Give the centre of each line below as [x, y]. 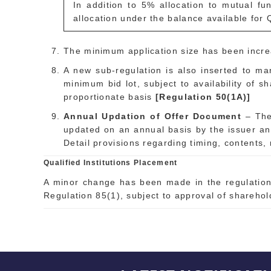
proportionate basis [110, 97]
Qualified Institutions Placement [111, 163]
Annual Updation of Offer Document [153, 116]
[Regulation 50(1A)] [203, 97]
